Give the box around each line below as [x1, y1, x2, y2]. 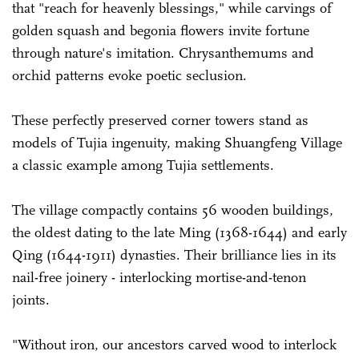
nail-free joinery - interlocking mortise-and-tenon [12, 268, 306, 286]
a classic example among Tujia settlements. [12, 155, 274, 174]
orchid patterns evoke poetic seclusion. [12, 66, 251, 84]
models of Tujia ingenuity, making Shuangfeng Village [12, 133, 342, 151]
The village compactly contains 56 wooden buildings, [12, 200, 333, 219]
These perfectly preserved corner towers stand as [12, 111, 309, 129]
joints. [12, 290, 54, 309]
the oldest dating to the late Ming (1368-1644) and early [12, 223, 347, 241]
